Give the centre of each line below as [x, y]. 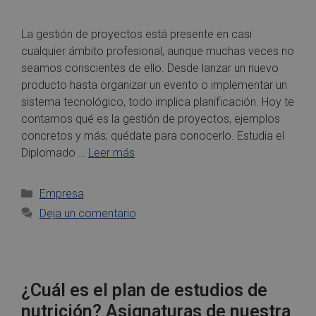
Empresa [61, 193]
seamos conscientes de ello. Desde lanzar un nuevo [150, 68]
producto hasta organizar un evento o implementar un [154, 85]
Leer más [111, 152]
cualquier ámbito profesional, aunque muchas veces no [158, 51]
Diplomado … [55, 152]
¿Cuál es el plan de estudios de [144, 290]
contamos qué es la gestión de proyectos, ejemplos [151, 119]
